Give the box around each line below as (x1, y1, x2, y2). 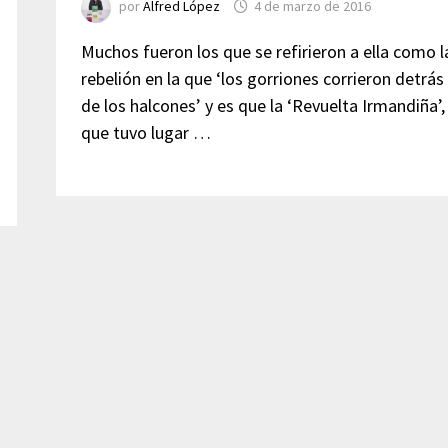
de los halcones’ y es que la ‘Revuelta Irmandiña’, (80, 94, 445, 117)
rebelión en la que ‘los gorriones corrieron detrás (80, 67, 444, 90)
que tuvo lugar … (80, 121, 211, 144)
